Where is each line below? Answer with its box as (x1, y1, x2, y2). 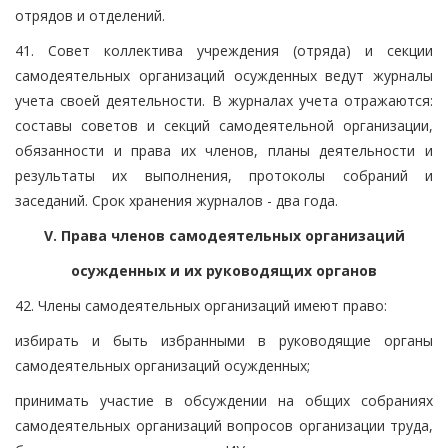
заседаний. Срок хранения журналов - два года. (15, 190, 338, 210)
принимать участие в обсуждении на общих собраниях (15, 390, 433, 410)
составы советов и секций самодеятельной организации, (15, 115, 433, 135)
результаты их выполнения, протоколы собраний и (15, 165, 433, 185)
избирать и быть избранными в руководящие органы (15, 330, 433, 350)
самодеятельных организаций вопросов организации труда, (15, 415, 433, 435)
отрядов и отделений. (15, 5, 165, 25)
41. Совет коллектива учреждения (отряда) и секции (15, 40, 433, 60)
